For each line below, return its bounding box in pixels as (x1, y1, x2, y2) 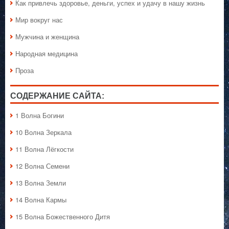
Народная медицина (15, 49, 78, 59)
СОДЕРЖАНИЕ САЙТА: (10, 91, 104, 101)
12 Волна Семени (15, 161, 70, 171)
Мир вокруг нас (15, 15, 63, 25)
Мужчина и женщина (15, 32, 79, 42)
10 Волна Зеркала (15, 127, 72, 138)
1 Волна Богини (15, 110, 64, 121)
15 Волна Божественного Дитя (15, 212, 110, 222)
